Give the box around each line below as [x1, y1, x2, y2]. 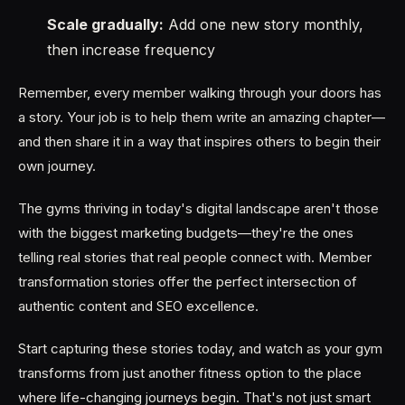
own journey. [18, 157, 96, 174]
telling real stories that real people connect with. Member [18, 249, 372, 266]
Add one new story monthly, [164, 15, 363, 33]
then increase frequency [47, 41, 215, 59]
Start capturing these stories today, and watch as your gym [18, 340, 382, 357]
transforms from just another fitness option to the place [18, 364, 362, 381]
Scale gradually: [47, 15, 164, 33]
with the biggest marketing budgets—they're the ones [18, 224, 353, 241]
